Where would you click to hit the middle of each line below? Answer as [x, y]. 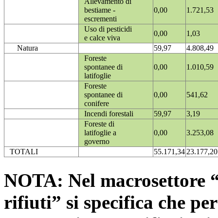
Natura [27, 48]
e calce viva [102, 38]
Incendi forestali [109, 114]
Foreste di [99, 124]
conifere [97, 104]
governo [97, 142]
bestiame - [100, 10]
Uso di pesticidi [108, 29]
